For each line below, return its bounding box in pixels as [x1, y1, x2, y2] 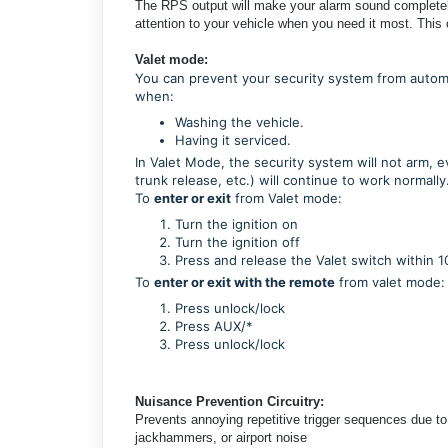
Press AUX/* [175, 317, 253, 334]
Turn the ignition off [175, 233, 300, 250]
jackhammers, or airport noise [135, 429, 307, 445]
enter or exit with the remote [154, 273, 335, 290]
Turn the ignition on [175, 215, 298, 232]
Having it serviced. [175, 131, 291, 148]
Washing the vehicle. [175, 113, 304, 130]
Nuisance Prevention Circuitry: [135, 393, 324, 409]
